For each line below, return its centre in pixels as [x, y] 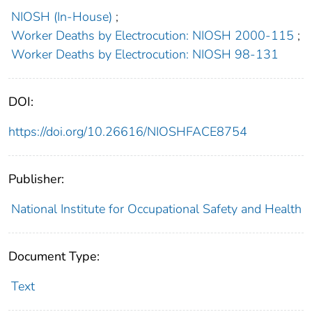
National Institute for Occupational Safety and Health [156, 209]
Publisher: [36, 179]
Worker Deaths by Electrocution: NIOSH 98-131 [145, 55]
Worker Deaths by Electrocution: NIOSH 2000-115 [152, 36]
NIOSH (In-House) [61, 17]
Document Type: [54, 257]
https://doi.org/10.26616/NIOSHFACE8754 [128, 132]
